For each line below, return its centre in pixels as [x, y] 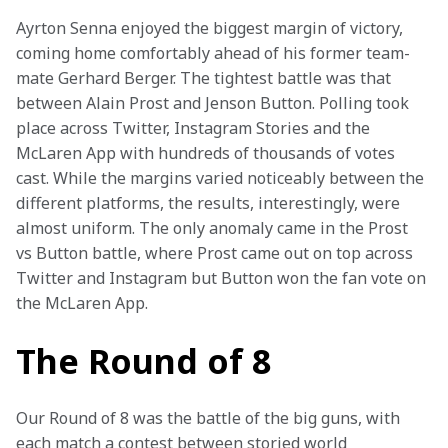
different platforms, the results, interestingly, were [210, 203]
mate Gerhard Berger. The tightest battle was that [205, 78]
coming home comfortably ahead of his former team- [213, 53]
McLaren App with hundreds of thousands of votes [207, 153]
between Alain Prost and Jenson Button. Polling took [214, 103]
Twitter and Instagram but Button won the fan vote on [223, 278]
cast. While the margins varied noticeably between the [222, 178]
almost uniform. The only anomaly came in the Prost [214, 228]
